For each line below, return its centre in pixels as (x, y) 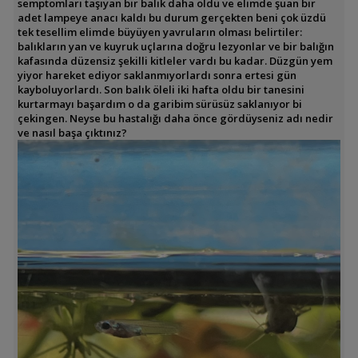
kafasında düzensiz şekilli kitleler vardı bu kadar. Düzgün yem (175, 61)
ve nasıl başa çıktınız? (72, 133)
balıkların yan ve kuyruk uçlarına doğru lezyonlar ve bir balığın (175, 47)
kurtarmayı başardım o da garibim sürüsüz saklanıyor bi (159, 104)
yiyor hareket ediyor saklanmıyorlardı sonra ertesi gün (157, 76)
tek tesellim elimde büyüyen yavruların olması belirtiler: (159, 32)
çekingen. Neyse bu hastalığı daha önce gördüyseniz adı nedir (175, 119)
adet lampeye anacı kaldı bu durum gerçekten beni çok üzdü (171, 18)
